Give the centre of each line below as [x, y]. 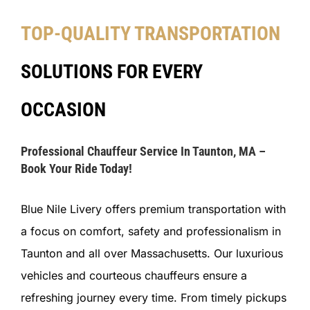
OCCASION [63, 110]
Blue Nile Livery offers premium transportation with [153, 209]
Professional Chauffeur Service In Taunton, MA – [143, 152]
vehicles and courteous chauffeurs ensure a [134, 276]
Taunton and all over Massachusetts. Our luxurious [152, 254]
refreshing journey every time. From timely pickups [153, 298]
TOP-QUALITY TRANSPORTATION [150, 34]
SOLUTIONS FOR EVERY [111, 72]
